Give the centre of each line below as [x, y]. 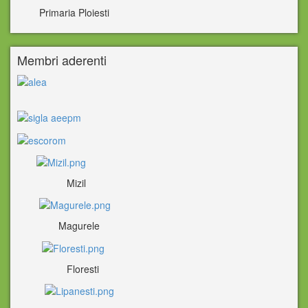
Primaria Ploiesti [63, 12]
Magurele [58, 226]
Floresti [58, 268]
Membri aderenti [62, 59]
